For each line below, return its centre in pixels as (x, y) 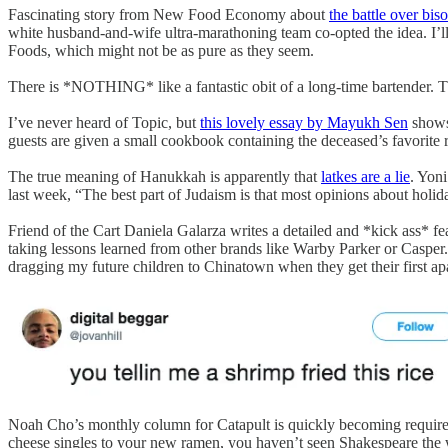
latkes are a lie (365, 177)
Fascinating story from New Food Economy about (168, 15)
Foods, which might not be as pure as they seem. (161, 51)
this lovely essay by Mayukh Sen (304, 123)
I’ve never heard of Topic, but (104, 123)
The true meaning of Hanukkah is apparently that (164, 177)
